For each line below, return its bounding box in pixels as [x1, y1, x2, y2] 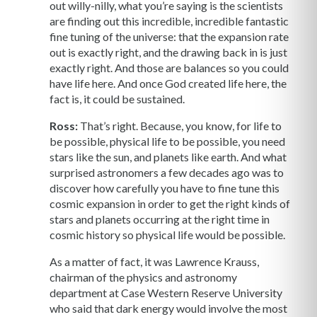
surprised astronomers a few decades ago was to [50, 166, 284, 180]
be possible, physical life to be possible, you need [50, 134, 285, 149]
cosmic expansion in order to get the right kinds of [50, 197, 290, 211]
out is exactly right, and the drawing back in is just [50, 45, 287, 59]
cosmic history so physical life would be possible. [50, 228, 285, 242]
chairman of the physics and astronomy [50, 270, 237, 284]
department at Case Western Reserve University [50, 286, 282, 300]
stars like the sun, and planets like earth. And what [50, 150, 287, 164]
